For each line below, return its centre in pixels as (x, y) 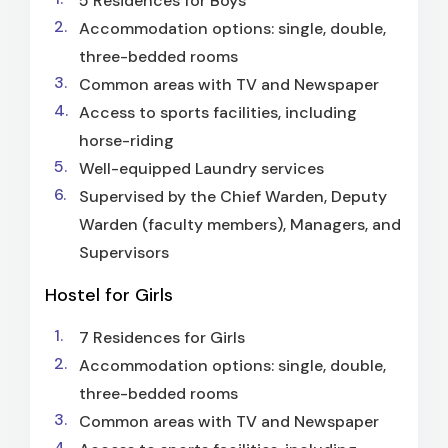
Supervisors (124, 252)
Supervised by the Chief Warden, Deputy (233, 196)
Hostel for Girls (109, 295)
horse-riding (126, 140)
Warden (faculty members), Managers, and (240, 224)
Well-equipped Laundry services (201, 168)
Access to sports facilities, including (218, 112)
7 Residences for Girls (162, 337)
